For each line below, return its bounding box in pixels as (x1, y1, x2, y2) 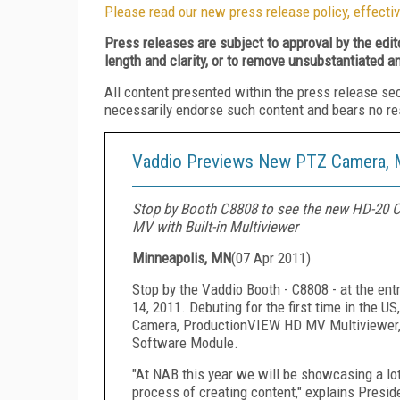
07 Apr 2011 (236, 248, 306, 267)
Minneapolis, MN (132, 248, 231, 267)
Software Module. (132, 333, 238, 352)
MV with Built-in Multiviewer (132, 217, 298, 236)
